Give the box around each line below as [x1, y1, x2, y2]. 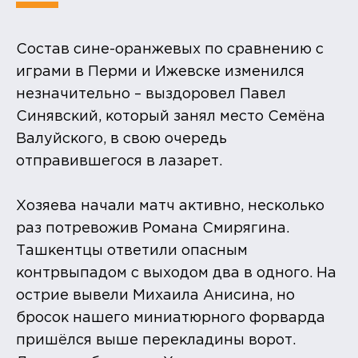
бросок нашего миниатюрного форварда [16, 311, 325, 324]
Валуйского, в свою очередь [16, 132, 227, 145]
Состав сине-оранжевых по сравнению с [16, 42, 324, 56]
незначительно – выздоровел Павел [16, 87, 286, 101]
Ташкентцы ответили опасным [16, 244, 248, 257]
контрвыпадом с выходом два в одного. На [16, 266, 336, 280]
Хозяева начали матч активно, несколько [16, 199, 324, 213]
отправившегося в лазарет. [16, 154, 222, 168]
